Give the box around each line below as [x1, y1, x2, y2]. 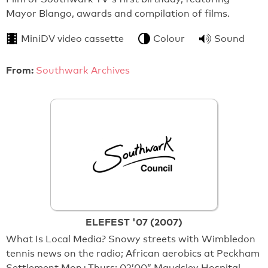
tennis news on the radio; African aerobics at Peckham [6, 247, 260, 259]
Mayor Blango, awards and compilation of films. [6, 7, 230, 19]
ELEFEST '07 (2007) [86, 215, 182, 228]
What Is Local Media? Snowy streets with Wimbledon [6, 233, 255, 245]
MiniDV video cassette [21, 32, 124, 44]
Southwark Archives [36, 64, 130, 76]
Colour [153, 32, 185, 44]
